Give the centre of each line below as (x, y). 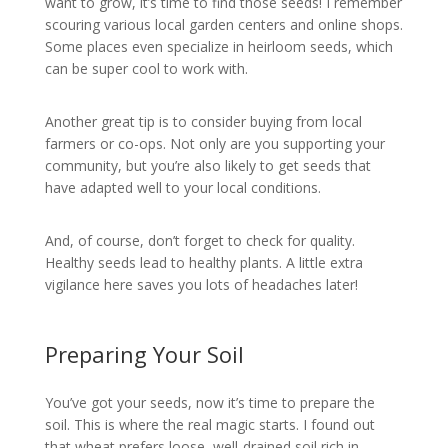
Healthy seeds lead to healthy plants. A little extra (203, 262)
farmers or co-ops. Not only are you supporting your (214, 143)
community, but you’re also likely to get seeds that (207, 165)
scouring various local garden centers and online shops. (223, 25)
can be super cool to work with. (146, 69)
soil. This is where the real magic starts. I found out (209, 425)
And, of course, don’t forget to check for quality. (199, 240)
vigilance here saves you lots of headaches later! (201, 284)
